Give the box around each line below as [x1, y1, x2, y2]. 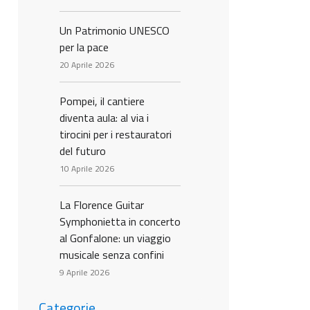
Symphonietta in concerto [60, 213, 181, 230]
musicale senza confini [60, 246, 164, 263]
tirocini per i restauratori [60, 126, 172, 143]
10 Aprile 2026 [60, 162, 114, 175]
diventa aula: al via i [60, 109, 149, 126]
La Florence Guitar [60, 197, 144, 213]
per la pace [60, 39, 109, 55]
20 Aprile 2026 [60, 58, 114, 71]
